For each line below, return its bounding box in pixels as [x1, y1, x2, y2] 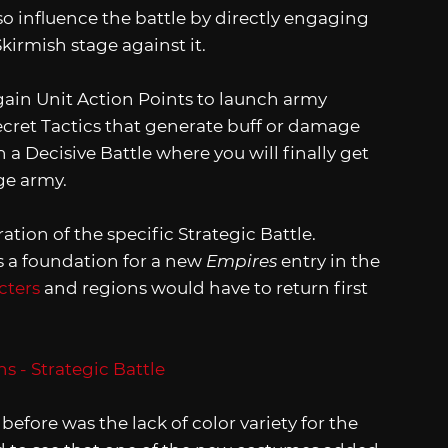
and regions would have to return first [40, 278, 368, 299]
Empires [206, 251, 277, 272]
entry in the [277, 251, 380, 272]
